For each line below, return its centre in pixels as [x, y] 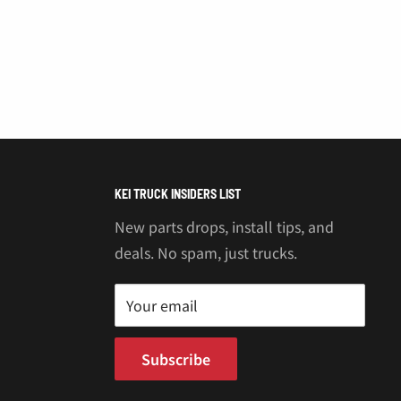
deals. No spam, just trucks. [206, 253]
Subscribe [176, 359]
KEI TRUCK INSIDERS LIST [178, 193]
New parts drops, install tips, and [224, 227]
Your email [162, 306]
